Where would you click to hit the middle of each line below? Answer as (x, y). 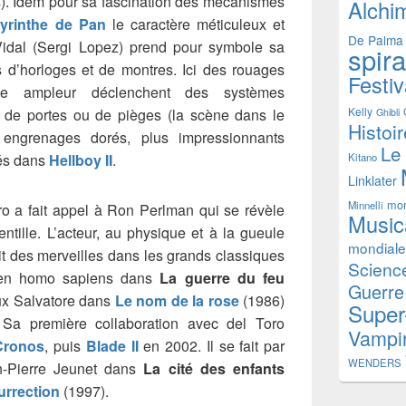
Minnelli (366, 204)
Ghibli (388, 111)
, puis (65, 345)
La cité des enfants (214, 368)
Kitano (362, 156)
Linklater (372, 180)
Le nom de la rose (177, 300)
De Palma (376, 39)
